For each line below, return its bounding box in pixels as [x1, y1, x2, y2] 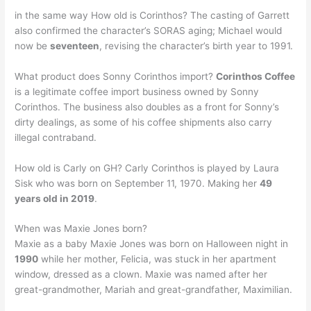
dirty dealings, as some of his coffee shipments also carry [15, 116, 273, 128]
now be [15, 40, 51, 51]
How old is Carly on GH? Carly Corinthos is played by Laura [15, 162, 280, 174]
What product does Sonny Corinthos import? [15, 70, 217, 82]
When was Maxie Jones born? [15, 223, 148, 235]
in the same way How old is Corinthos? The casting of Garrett [15, 9, 290, 21]
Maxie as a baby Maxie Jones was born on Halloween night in [15, 238, 289, 250]
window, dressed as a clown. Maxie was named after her [15, 269, 268, 280]
